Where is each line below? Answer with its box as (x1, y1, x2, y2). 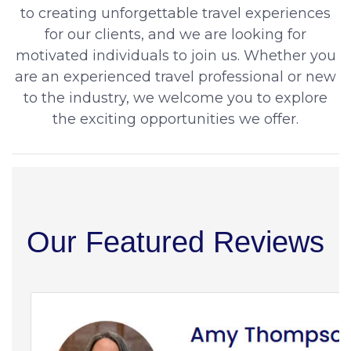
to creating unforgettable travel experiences (20, 5, 331, 22)
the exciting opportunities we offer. (52, 110, 299, 128)
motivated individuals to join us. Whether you (15, 47, 336, 64)
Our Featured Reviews (27, 226, 324, 259)
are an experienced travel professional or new (15, 68, 336, 85)
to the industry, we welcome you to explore (24, 89, 327, 107)
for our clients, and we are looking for (45, 26, 306, 43)
